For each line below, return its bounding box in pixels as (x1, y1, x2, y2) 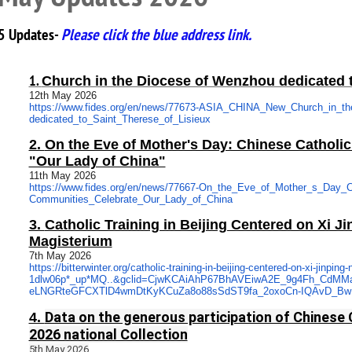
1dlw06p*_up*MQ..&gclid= (28, 273, 148, 285)
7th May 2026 (28, 250, 91, 262)
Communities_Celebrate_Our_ (28, 193, 165, 205)
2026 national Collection (28, 326, 188, 343)
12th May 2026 (28, 90, 97, 101)
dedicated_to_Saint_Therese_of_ (28, 113, 178, 125)
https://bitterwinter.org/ (28, 262, 130, 273)
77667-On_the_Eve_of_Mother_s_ (167, 181, 323, 193)
